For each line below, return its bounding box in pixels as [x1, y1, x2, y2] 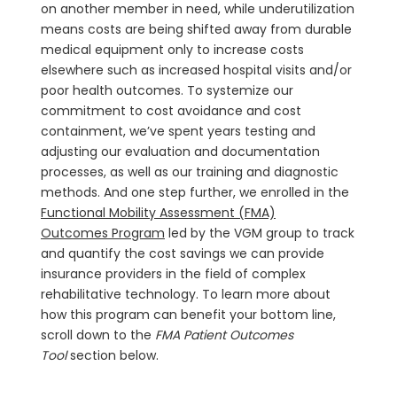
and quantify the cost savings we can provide [41, 244, 324, 262]
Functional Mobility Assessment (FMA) [41, 203, 276, 222]
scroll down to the [41, 325, 155, 344]
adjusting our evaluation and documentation [41, 142, 320, 160]
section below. [70, 346, 159, 364]
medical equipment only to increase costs [41, 40, 304, 58]
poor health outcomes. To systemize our [41, 81, 293, 99]
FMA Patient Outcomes [155, 325, 293, 344]
